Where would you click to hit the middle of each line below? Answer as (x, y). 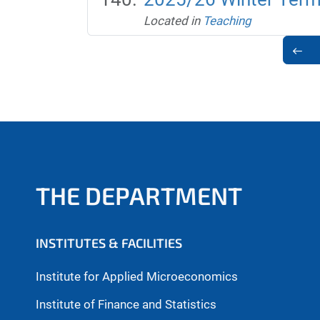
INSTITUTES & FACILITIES (109, 242)
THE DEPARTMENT (139, 195)
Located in (171, 20)
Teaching (227, 20)
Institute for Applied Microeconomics (137, 277)
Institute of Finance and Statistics (126, 305)
